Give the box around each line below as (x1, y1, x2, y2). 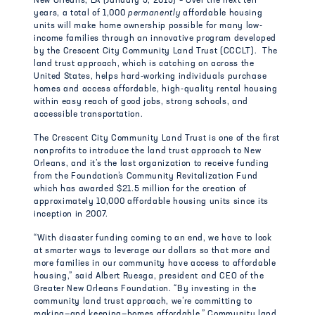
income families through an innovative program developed (34, 34, 276, 43)
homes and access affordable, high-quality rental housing (34, 85, 278, 94)
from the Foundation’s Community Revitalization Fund (34, 172, 259, 181)
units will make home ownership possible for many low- (34, 22, 263, 30)
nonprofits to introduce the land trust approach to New (34, 147, 262, 155)
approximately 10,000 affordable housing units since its (34, 198, 269, 206)
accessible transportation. (34, 110, 143, 119)
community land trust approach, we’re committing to (34, 297, 252, 306)
